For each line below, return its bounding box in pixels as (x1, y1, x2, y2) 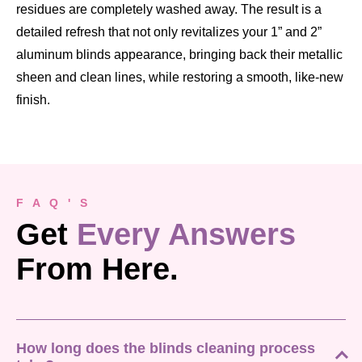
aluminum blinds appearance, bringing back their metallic (16, 47, 343, 61)
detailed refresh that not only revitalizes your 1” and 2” (16, 24, 322, 39)
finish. (16, 92, 50, 107)
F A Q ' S (16, 196, 90, 209)
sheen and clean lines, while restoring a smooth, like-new (16, 69, 343, 84)
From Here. (16, 251, 179, 286)
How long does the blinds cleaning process (16, 339, 315, 356)
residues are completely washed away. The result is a (16, 2, 322, 16)
